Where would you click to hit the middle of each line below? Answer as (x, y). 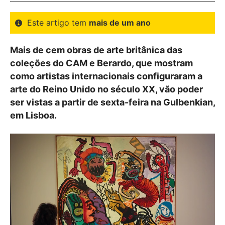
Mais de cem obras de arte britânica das (96, 50)
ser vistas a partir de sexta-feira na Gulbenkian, (113, 102)
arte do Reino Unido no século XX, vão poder (106, 89)
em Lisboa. (33, 115)
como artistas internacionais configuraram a (106, 76)
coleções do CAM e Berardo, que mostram (101, 63)
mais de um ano (120, 23)
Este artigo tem (58, 23)
